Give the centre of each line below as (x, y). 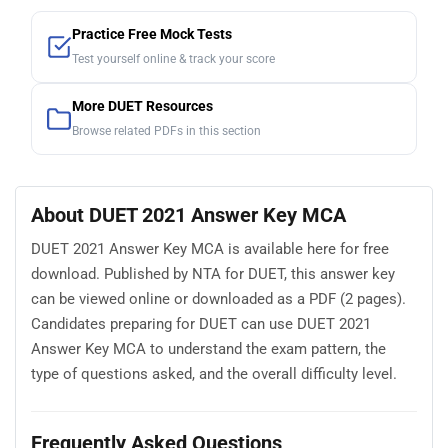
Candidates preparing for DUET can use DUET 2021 (201, 324)
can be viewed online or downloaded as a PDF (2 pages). (218, 299)
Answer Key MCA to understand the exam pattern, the (208, 349)
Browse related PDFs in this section (166, 130)
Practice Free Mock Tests (152, 34)
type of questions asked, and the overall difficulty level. (214, 374)
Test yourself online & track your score (173, 58)
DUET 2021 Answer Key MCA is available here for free (210, 249)
